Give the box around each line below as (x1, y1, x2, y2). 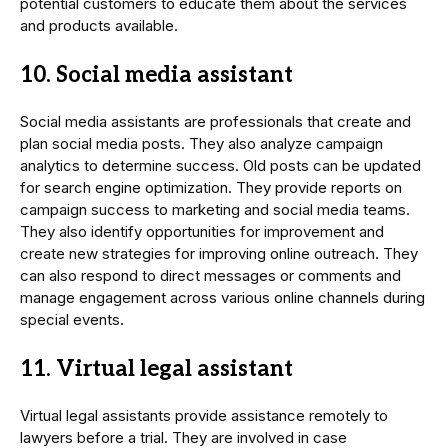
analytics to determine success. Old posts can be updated (20, 156, 421, 176)
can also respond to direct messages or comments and (20, 266, 401, 286)
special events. (20, 310, 124, 330)
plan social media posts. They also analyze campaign (20, 134, 383, 154)
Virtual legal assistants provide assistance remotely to (20, 406, 388, 426)
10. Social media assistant (20, 62, 293, 89)
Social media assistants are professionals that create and (20, 112, 411, 132)
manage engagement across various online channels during (20, 288, 425, 308)
